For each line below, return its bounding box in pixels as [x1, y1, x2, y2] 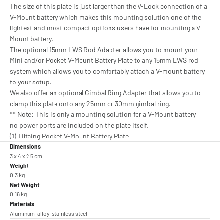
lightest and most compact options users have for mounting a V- [10, 24, 203, 32]
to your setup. [10, 78, 52, 86]
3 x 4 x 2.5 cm [10, 152, 42, 160]
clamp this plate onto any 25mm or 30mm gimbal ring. [10, 99, 171, 108]
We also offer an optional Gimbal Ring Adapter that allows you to [10, 88, 201, 97]
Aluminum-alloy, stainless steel [10, 210, 87, 217]
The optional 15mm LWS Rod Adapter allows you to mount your [10, 45, 198, 54]
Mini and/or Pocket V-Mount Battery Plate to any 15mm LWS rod [10, 56, 198, 65]
